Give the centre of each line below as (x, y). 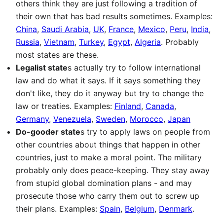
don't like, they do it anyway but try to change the (110, 93)
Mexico (152, 29)
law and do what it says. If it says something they (108, 80)
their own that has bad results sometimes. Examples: (114, 16)
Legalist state (42, 68)
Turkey (91, 42)
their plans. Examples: (58, 209)
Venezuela (72, 119)
